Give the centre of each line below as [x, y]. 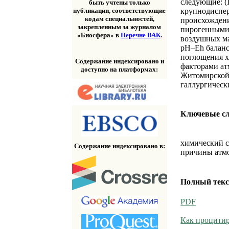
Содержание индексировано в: [119, 146]
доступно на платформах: [120, 69]
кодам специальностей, [119, 19]
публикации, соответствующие [120, 11]
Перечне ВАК [140, 35]
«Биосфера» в [99, 35]
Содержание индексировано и [119, 61]
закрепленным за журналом [120, 27]
